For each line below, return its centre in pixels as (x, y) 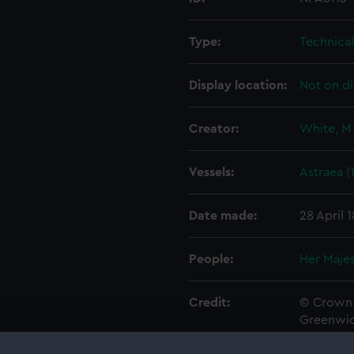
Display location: (238, 85)
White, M (326, 129)
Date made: (223, 216)
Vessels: (211, 172)
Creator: (214, 129)
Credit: (209, 303)
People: (211, 259)
